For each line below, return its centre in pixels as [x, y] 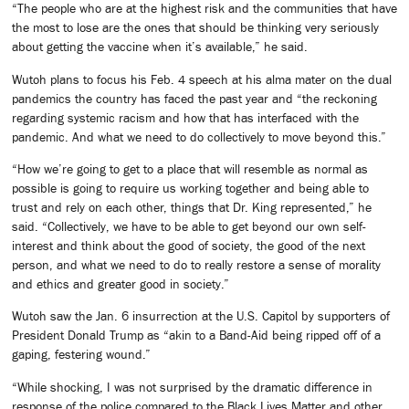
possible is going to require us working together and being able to [190, 188]
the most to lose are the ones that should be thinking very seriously [195, 28]
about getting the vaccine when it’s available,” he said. [160, 47]
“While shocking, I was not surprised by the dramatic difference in [192, 387]
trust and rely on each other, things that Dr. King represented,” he [192, 207]
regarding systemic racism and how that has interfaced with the [185, 117]
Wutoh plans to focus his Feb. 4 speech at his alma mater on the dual [202, 79]
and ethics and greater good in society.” [121, 283]
